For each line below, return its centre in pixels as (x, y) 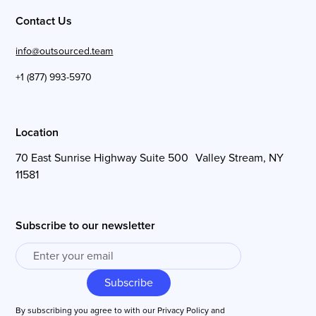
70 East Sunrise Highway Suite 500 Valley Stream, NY (150, 158)
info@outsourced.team (65, 51)
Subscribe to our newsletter (86, 225)
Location (37, 132)
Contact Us (44, 21)
